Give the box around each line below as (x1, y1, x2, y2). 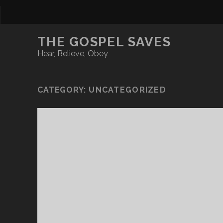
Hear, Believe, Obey (37, 49, 108, 58)
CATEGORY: (37, 85, 89, 95)
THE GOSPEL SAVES (37, 34, 171, 49)
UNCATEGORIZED (89, 85, 166, 95)
